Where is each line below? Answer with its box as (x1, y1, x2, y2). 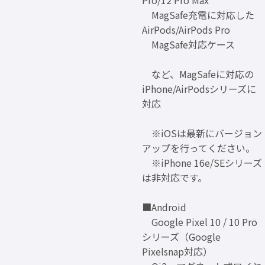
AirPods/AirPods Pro (142, 22, 230, 37)
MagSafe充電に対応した (142, 8, 254, 22)
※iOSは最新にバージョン (142, 126, 262, 141)
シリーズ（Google (142, 230, 221, 244)
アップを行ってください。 (142, 141, 255, 156)
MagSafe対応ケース (142, 37, 235, 52)
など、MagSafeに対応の (142, 67, 254, 82)
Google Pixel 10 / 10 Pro (142, 215, 257, 230)
